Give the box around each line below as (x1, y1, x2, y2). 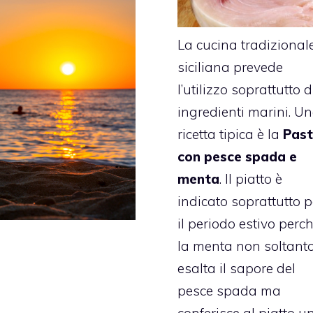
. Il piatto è (219, 170, 282, 188)
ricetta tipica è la (177, 126, 283, 143)
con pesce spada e (177, 148, 297, 166)
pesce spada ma (177, 282, 281, 300)
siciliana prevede (177, 59, 283, 76)
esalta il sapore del (177, 260, 296, 277)
